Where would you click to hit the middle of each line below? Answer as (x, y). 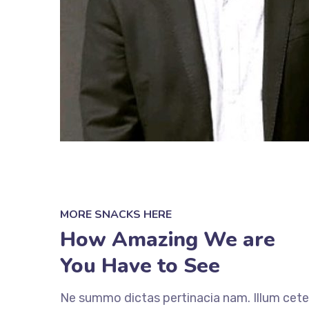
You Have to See (140, 266)
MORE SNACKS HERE (116, 215)
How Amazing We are (168, 240)
